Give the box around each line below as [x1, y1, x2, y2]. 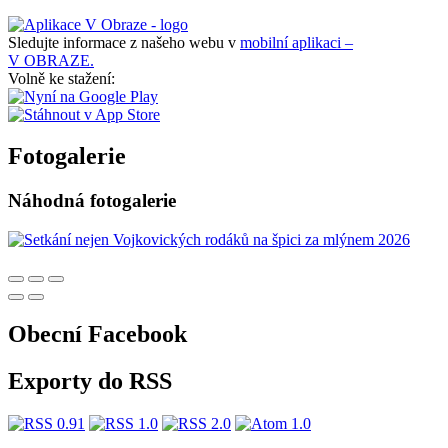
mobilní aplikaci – [240, 33, 353, 51]
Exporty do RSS [8, 367, 172, 394]
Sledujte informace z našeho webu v [8, 33, 240, 51]
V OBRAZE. [8, 51, 94, 69]
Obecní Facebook [8, 321, 187, 347]
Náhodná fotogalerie [8, 190, 176, 212]
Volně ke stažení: [8, 69, 115, 87]
